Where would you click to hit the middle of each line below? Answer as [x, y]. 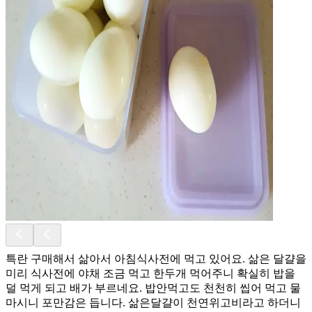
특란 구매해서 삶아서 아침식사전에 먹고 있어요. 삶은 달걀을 [156, 258]
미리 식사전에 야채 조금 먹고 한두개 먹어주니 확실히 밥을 [150, 273]
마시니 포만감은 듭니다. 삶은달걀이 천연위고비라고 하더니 [153, 302]
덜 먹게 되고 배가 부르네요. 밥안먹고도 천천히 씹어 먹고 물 [153, 288]
